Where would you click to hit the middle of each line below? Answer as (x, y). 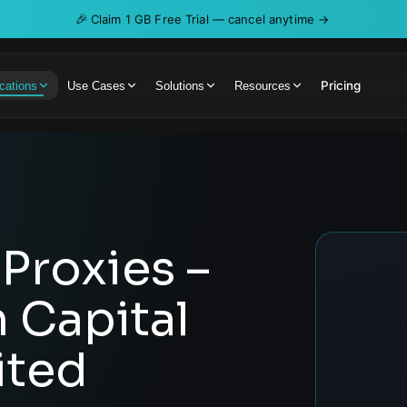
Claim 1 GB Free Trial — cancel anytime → (210, 19)
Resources (263, 85)
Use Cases (96, 85)
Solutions (180, 85)
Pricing (341, 85)
